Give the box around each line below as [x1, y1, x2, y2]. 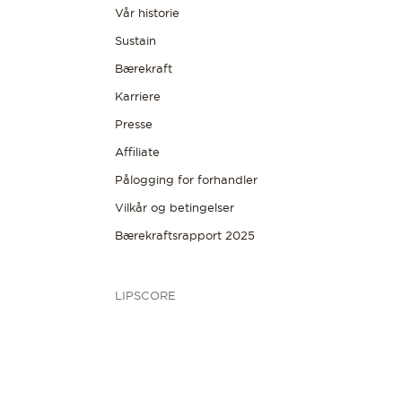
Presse [115, 117, 153, 131]
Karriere [115, 89, 161, 103]
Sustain [115, 33, 156, 48]
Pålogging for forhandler [115, 172, 258, 187]
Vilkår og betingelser [115, 200, 234, 214]
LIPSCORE [115, 288, 176, 302]
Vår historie [115, 5, 179, 20]
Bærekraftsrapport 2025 [115, 228, 255, 242]
